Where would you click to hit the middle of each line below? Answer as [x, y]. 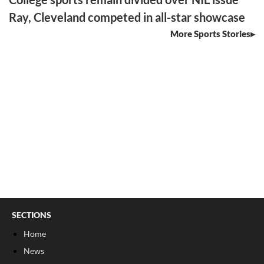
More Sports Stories [210, 34]
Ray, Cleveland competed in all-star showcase [127, 17]
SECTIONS [32, 215]
